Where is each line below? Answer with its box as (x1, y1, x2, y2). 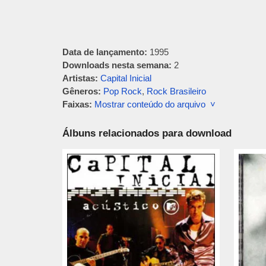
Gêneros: (62, 86, 101, 96)
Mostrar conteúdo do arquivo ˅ (94, 99, 216, 109)
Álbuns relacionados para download (62, 128, 232, 139)
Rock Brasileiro (146, 86, 206, 96)
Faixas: (62, 99, 92, 109)
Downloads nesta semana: (62, 60, 172, 70)
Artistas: (62, 73, 98, 83)
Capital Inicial (100, 73, 151, 83)
